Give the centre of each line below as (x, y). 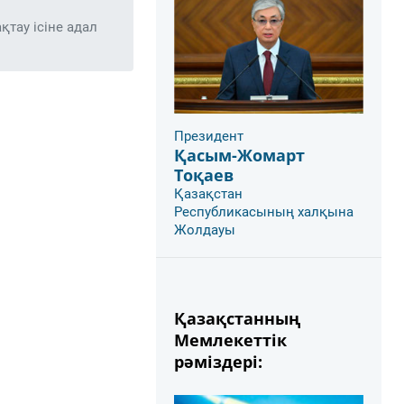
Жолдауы (205, 230)
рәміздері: (218, 361)
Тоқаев (204, 174)
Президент (209, 136)
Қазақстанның (237, 318)
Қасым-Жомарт (239, 155)
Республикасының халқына (264, 211)
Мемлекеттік (230, 340)
